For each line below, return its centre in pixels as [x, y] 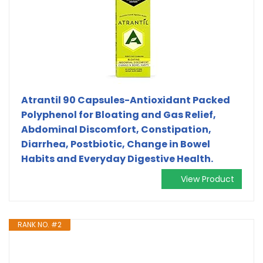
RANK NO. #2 [40, 224]
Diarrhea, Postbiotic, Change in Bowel [116, 144]
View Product [208, 179]
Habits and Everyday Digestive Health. [117, 159]
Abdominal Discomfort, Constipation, [116, 129]
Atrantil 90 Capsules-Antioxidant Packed [126, 100]
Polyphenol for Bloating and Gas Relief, [119, 114]
